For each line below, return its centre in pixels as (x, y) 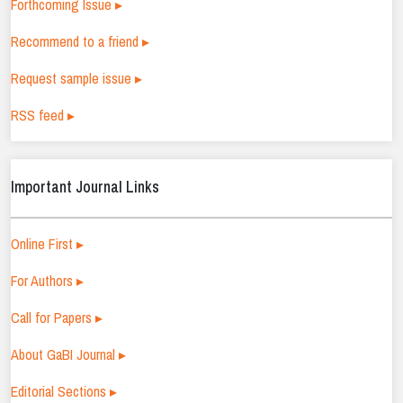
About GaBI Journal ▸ (68, 355)
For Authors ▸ (47, 281)
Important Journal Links (85, 187)
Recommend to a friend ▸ (80, 42)
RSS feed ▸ (43, 116)
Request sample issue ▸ (76, 79)
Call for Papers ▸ (57, 318)
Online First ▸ (47, 244)
